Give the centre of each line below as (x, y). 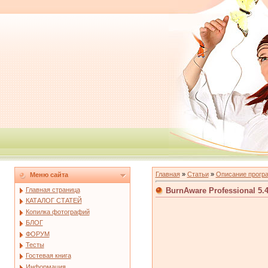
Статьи (198, 174)
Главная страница (53, 190)
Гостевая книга (48, 256)
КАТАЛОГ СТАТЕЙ (54, 201)
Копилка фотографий (57, 211)
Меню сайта (49, 175)
